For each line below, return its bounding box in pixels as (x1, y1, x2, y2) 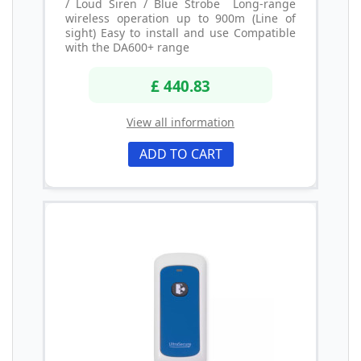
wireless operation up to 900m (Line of (65, 10, 296, 26)
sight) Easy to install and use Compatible (65, 24, 296, 40)
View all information (127, 114, 234, 131)
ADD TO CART (139, 145, 222, 164)
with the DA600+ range (65, 39, 189, 55)
